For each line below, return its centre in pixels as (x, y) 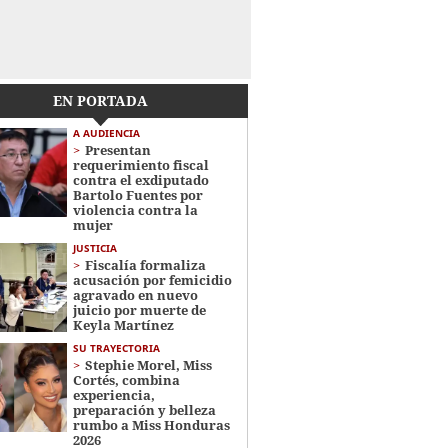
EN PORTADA (101, 100)
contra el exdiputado (140, 180)
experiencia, (113, 395)
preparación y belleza (144, 410)
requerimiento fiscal (140, 165)
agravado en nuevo (135, 295)
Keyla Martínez (123, 325)
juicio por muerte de (139, 310)
